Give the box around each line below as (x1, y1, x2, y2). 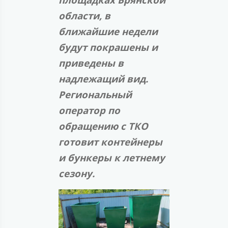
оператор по (59, 104, 120, 117)
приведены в (59, 56, 124, 70)
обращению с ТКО (59, 120, 148, 133)
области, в (59, 9, 110, 22)
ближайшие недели (59, 25, 158, 38)
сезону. (59, 167, 95, 180)
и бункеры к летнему (59, 151, 165, 164)
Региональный (59, 88, 132, 101)
